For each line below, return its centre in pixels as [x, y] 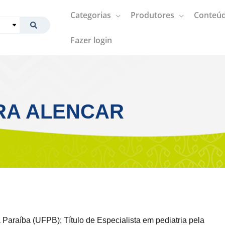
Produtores [152, 15]
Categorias [91, 15]
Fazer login [91, 40]
